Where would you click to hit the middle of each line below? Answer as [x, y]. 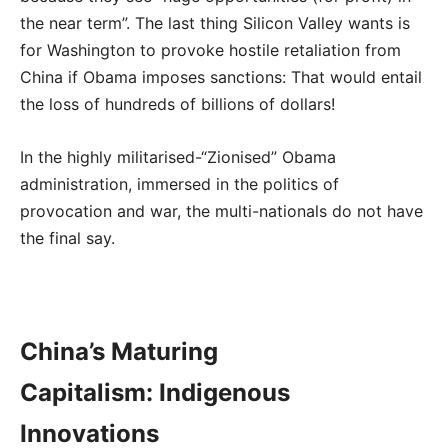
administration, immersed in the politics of [179, 184]
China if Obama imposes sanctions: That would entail [221, 77]
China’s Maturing [119, 351]
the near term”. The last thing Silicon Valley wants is [215, 23]
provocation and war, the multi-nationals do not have [221, 211]
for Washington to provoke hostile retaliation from [210, 50]
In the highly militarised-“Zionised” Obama [178, 157]
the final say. [67, 238]
